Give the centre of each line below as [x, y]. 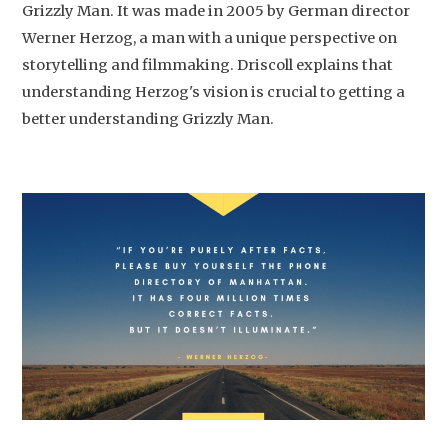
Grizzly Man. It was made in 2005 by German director [216, 11]
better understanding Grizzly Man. [148, 119]
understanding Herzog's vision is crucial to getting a [214, 92]
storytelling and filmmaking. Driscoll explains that [208, 65]
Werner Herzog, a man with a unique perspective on [210, 38]
